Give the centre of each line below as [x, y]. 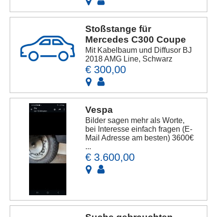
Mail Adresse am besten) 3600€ [140, 138]
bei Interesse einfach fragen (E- [139, 129]
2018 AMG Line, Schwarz [129, 59]
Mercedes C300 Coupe [136, 40]
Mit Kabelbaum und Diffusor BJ [139, 50]
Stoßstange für [118, 29]
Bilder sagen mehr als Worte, [135, 121]
